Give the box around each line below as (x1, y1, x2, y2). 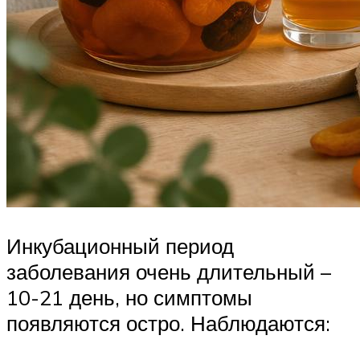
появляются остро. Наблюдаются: (6, 309, 330, 336)
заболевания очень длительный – (6, 258, 331, 284)
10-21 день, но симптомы (6, 284, 252, 310)
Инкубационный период (6, 232, 234, 259)
